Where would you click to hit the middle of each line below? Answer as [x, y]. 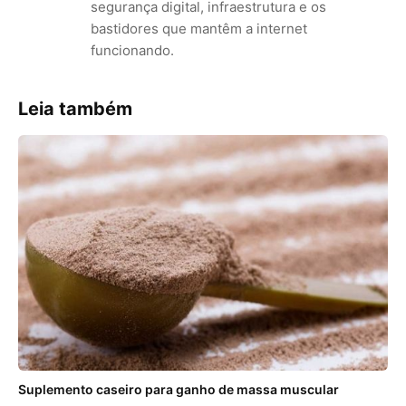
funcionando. [132, 50]
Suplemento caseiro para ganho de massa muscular [179, 389]
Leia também [75, 109]
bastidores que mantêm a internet [199, 29]
